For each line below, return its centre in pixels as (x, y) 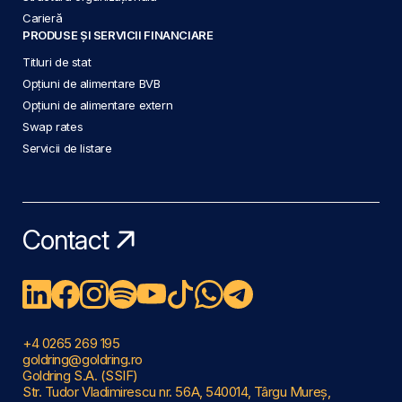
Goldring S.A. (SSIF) (81, 375)
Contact (66, 240)
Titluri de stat (57, 61)
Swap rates (53, 126)
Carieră (43, 17)
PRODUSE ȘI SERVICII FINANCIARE (118, 35)
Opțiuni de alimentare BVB (92, 83)
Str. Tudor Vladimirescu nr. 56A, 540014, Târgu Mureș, (177, 391)
